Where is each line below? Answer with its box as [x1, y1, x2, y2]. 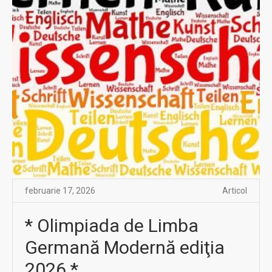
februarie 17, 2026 [25, 185, 95, 195]
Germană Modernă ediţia [25, 236, 225, 258]
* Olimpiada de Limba [25, 214, 199, 236]
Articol [222, 185, 247, 195]
